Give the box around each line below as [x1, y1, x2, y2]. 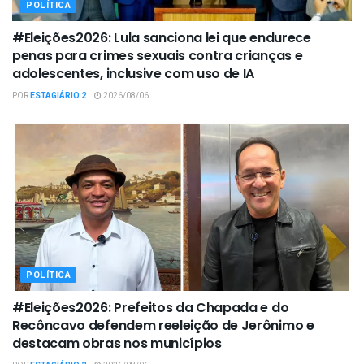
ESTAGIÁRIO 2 [30, 90, 86, 102]
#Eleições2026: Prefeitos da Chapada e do [12, 298, 289, 318]
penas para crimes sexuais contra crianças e [12, 46, 303, 66]
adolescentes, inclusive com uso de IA [12, 64, 255, 84]
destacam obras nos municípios [12, 334, 222, 353]
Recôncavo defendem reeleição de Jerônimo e [12, 316, 314, 336]
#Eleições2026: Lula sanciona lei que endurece [12, 28, 311, 48]
